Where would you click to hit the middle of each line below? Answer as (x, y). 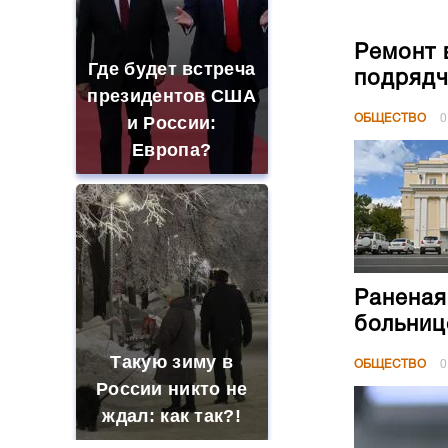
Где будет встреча (172, 69)
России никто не (171, 389)
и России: (171, 123)
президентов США (171, 96)
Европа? (172, 150)
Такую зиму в (172, 362)
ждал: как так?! (171, 416)
